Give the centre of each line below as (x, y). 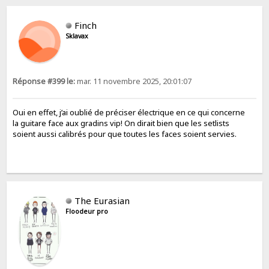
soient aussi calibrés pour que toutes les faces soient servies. (125, 134)
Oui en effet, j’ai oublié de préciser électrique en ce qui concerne (129, 112)
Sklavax (77, 36)
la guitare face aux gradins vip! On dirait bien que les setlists (121, 123)
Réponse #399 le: (44, 82)
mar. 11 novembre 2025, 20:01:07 (134, 82)
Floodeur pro (87, 212)
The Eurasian (102, 201)
